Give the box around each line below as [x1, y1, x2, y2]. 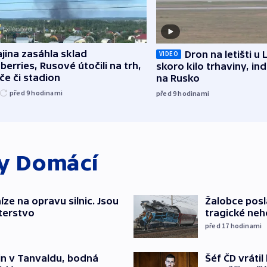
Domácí [15, 150, 99, 175]
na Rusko [156, 72, 200, 83]
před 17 [205, 221, 231, 230]
